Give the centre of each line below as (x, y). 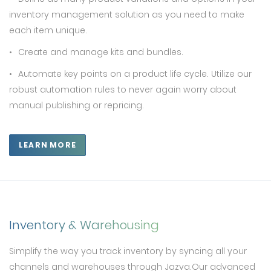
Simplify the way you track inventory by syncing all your (128, 251)
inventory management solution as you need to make (127, 15)
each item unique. (48, 30)
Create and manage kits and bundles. (101, 52)
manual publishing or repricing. (77, 105)
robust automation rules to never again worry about (123, 90)
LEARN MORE (47, 145)
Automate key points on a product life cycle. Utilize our (135, 74)
